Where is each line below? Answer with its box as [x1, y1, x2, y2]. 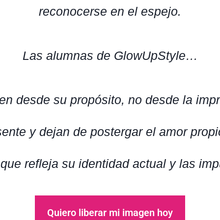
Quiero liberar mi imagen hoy [47, 207, 173, 219]
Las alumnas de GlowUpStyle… [22, 49, 198, 62]
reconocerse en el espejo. [39, 4, 181, 18]
